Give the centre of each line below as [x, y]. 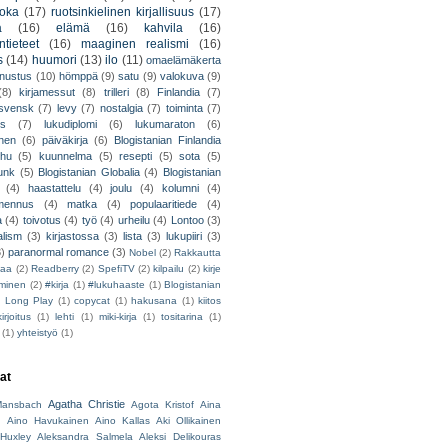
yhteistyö [37, 333]
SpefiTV [116, 269]
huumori [54, 60]
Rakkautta [197, 253]
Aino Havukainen [48, 421]
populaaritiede [164, 204]
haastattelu [54, 188]
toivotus [41, 220]
